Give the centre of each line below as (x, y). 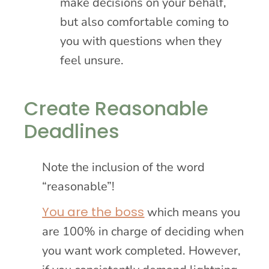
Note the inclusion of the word (124, 167)
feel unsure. (92, 60)
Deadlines (72, 131)
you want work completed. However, (142, 250)
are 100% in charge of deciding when (143, 231)
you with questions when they (141, 41)
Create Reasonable (116, 108)
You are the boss (93, 212)
